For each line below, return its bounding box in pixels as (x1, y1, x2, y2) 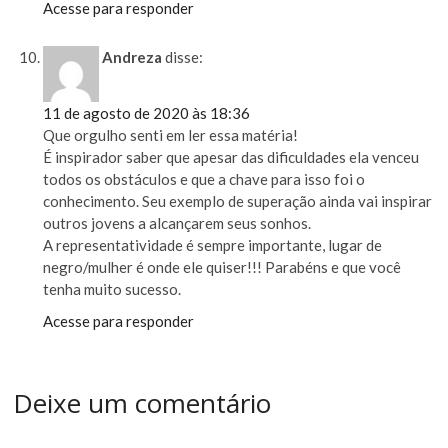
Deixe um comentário (13, 384, 272, 421)
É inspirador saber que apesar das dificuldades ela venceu (43, 148, 420, 167)
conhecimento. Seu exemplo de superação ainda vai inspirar (43, 192, 433, 211)
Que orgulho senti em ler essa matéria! (43, 126, 299, 145)
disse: (165, 48, 204, 67)
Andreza (102, 48, 163, 67)
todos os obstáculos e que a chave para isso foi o (43, 170, 366, 189)
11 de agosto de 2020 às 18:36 (43, 104, 251, 123)
